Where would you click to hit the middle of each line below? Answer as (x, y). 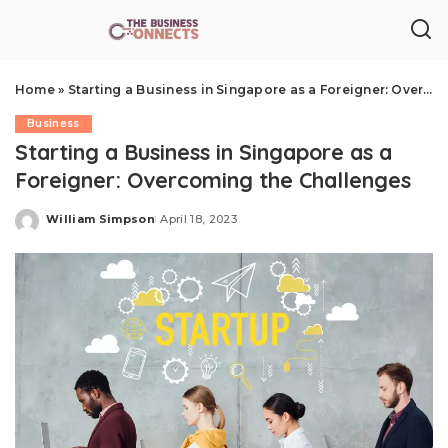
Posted (69, 226)
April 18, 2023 (198, 218)
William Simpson (101, 218)
